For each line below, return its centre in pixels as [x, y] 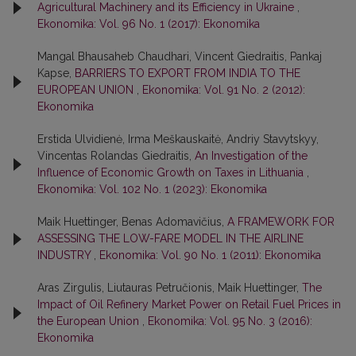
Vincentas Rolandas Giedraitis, [116, 156]
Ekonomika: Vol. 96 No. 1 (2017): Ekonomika [149, 24]
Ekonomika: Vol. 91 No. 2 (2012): [224, 90]
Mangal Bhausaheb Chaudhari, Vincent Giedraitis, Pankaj [180, 56]
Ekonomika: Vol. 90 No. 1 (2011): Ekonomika [210, 255]
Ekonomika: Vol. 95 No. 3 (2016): [230, 321]
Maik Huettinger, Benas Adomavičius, [132, 222]
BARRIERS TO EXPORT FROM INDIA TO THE [188, 73]
